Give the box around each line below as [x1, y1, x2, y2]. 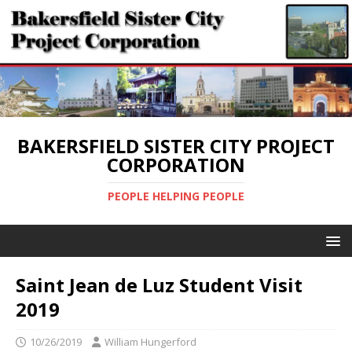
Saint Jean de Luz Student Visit [16, 272, 302, 299]
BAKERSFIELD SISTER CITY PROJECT [17, 133, 335, 159]
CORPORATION [107, 152, 245, 178]
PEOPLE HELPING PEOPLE [108, 189, 244, 204]
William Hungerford [104, 335, 196, 350]
